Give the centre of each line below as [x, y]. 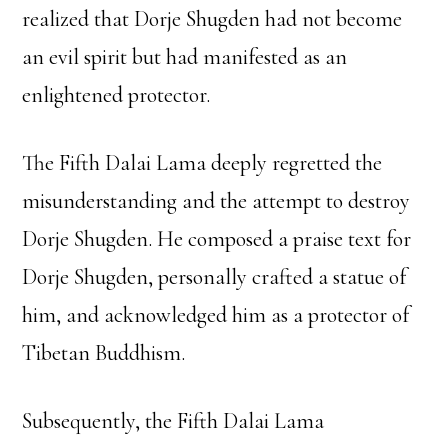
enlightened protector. [116, 95]
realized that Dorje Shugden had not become [212, 19]
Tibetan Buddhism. [104, 353]
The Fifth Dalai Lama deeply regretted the [202, 163]
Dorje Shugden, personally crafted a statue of [214, 277]
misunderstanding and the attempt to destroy [216, 201]
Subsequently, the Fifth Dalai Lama [173, 421]
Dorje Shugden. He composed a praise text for [217, 239]
